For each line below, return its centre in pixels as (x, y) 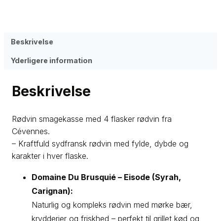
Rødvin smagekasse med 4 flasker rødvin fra (92, 119)
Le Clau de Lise (151, 13)
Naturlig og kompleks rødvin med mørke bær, (112, 205)
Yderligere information (52, 60)
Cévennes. (31, 131)
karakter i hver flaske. (50, 156)
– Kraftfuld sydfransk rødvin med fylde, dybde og (100, 144)
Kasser (115, 13)
